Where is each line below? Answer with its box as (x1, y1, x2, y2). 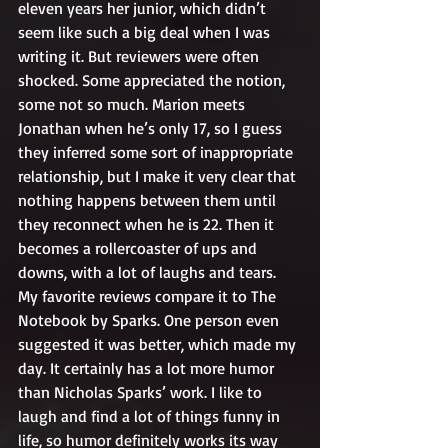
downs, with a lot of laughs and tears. (18, 262, 280, 282)
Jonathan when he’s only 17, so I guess (18, 118, 286, 138)
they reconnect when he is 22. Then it (18, 214, 278, 234)
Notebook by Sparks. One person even (18, 310, 283, 330)
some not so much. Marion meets (18, 94, 249, 114)
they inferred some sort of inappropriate (18, 142, 297, 162)
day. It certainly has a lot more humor (18, 358, 278, 378)
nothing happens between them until (18, 190, 280, 210)
